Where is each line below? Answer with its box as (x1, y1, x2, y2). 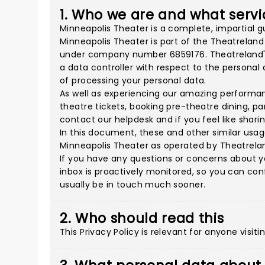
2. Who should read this (60, 209, 224, 228)
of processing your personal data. (60, 75, 206, 86)
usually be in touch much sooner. (60, 179, 206, 190)
